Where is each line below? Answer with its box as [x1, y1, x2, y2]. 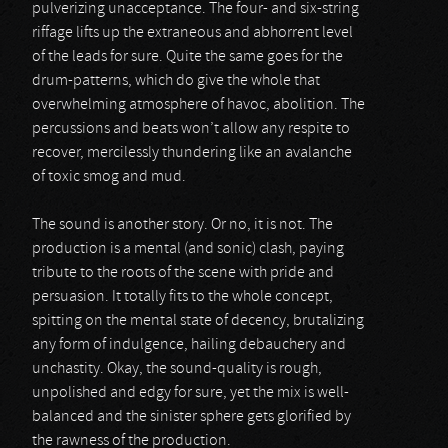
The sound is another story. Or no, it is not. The [32, 217, 333, 233]
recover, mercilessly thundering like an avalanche [32, 145, 352, 161]
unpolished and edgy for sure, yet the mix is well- [32, 385, 349, 401]
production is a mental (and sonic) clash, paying [32, 241, 344, 257]
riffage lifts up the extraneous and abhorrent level [32, 25, 353, 41]
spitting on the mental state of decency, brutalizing [32, 313, 364, 329]
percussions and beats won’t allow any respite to [32, 121, 350, 137]
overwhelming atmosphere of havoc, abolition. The [32, 97, 365, 113]
